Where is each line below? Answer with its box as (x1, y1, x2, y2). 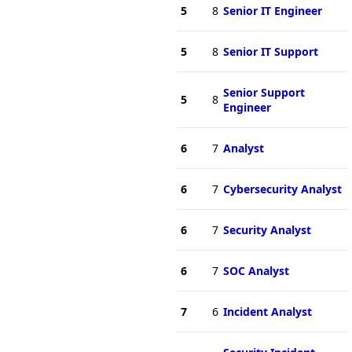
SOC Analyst (222, 262, 289, 278)
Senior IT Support (222, 43, 318, 59)
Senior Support (222, 84, 305, 100)
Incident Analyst (222, 303, 312, 319)
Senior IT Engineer (222, 2, 322, 18)
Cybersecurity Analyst (222, 181, 342, 196)
